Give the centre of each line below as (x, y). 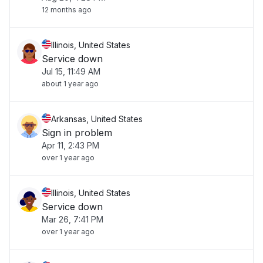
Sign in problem (77, 133)
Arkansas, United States (97, 119)
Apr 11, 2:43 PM (70, 145)
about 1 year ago (70, 84)
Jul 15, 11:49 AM (71, 71)
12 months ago (67, 10)
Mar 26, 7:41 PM (73, 219)
